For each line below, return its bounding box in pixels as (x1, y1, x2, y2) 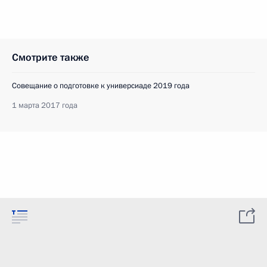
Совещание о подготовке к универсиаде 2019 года (12, 80, 190, 91)
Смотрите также (12, 51, 89, 64)
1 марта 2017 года (12, 100, 77, 111)
